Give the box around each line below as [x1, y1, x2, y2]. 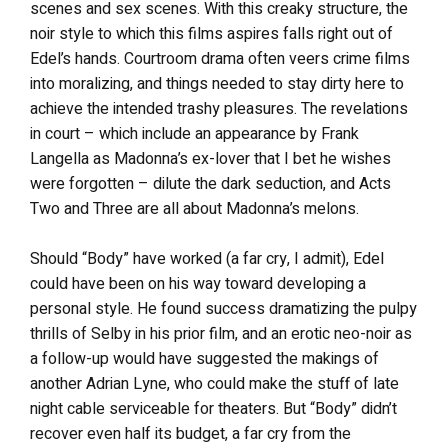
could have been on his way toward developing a [30, 272, 366, 296]
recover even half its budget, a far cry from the [30, 422, 351, 446]
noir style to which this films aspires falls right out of [30, 22, 393, 46]
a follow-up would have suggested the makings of [30, 347, 379, 371]
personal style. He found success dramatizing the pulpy [30, 297, 417, 321]
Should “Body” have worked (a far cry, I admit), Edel [30, 247, 384, 271]
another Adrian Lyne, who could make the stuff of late [30, 372, 399, 396]
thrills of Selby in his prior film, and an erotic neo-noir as [30, 322, 412, 346]
